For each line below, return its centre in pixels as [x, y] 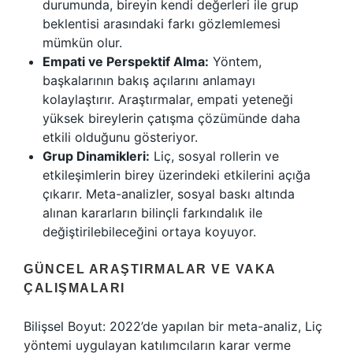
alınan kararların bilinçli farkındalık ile [152, 213]
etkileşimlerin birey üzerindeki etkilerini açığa [176, 175]
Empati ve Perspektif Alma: [126, 61]
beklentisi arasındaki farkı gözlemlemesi [162, 24]
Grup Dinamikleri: [96, 156]
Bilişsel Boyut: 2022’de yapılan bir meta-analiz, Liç [173, 326]
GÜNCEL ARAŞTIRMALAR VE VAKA [150, 269]
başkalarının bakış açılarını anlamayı [149, 80]
